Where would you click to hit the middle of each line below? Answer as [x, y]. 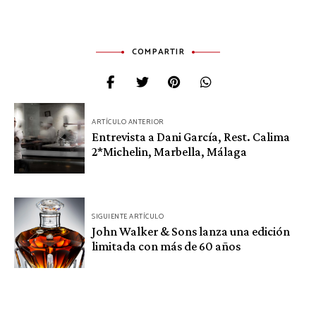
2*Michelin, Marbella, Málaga [169, 152]
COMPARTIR [158, 51]
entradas [46, 158]
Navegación [57, 113]
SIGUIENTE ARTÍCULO [128, 217]
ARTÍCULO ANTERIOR [128, 122]
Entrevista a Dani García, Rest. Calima [191, 137]
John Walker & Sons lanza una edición [191, 232]
